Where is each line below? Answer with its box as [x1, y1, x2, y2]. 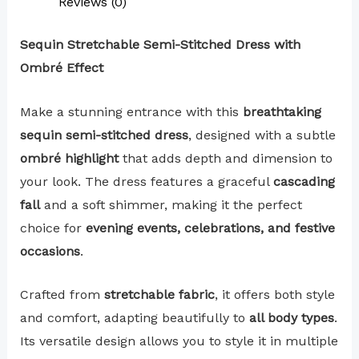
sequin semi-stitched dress [19, 127, 188, 143]
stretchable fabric [103, 287, 215, 303]
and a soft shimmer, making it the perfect [39, 196, 302, 212]
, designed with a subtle [188, 127, 336, 143]
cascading [272, 173, 335, 189]
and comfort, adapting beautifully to [19, 310, 249, 326]
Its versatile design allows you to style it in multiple [19, 333, 338, 349]
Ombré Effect [19, 60, 103, 76]
